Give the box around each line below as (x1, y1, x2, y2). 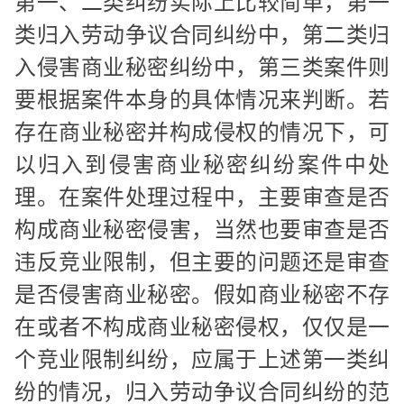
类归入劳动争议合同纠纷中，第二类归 (14, 22, 390, 49)
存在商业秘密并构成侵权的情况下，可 (14, 119, 390, 146)
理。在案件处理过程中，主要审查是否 (14, 184, 390, 211)
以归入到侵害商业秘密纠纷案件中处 (14, 151, 390, 179)
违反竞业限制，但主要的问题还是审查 (14, 249, 390, 276)
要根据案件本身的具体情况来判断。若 (14, 87, 390, 114)
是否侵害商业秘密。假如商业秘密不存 (14, 281, 390, 308)
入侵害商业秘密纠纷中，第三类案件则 (14, 54, 390, 81)
